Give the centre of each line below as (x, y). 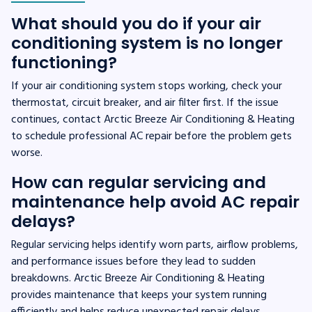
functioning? (64, 62)
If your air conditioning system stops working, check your (147, 86)
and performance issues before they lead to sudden (133, 262)
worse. (27, 153)
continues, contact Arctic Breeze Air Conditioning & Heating (153, 119)
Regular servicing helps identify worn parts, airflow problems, (155, 245)
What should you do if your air (136, 23)
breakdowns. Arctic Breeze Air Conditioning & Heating (138, 278)
